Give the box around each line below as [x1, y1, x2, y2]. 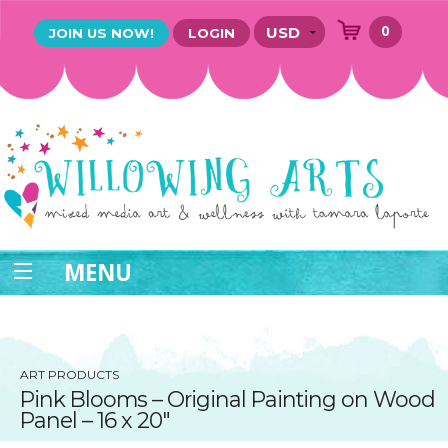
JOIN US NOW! [49, 25, 154, 41]
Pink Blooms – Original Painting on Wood [20, 386, 435, 413]
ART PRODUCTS [20, 366, 119, 382]
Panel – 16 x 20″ [20, 407, 170, 434]
